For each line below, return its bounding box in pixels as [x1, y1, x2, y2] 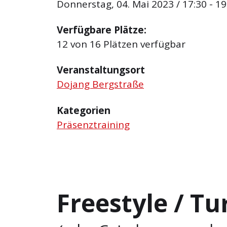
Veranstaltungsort [57, 63, 145, 77]
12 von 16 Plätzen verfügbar [57, 37, 185, 51]
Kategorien [57, 103, 110, 117]
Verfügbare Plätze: [57, 23, 146, 37]
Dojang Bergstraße [57, 78, 144, 91]
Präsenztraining [57, 118, 130, 131]
